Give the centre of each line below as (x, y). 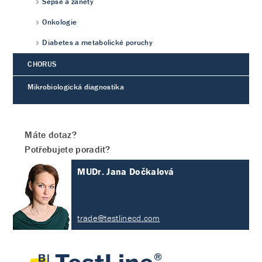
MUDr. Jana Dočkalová (126, 172)
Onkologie (60, 22)
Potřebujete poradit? (68, 149)
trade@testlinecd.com (119, 218)
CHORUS (42, 64)
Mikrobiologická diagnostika (76, 87)
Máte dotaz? (51, 135)
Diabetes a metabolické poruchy (98, 43)
